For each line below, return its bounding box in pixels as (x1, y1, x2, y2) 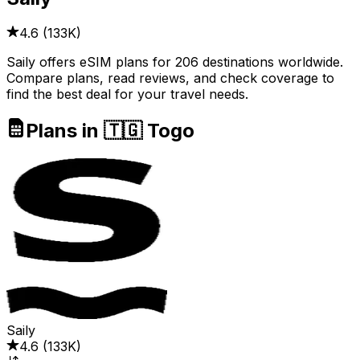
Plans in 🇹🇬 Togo (26, 119, 194, 143)
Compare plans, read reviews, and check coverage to (6, 70, 334, 87)
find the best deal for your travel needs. (6, 86, 248, 103)
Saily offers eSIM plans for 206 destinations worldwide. (6, 54, 343, 71)
